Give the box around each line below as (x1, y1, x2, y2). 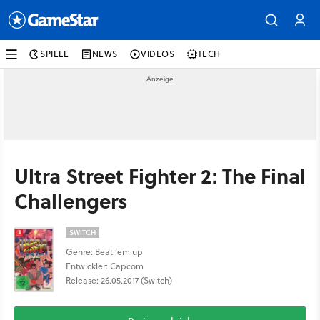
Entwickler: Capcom (66, 260, 144, 272)
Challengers (14, 186, 127, 215)
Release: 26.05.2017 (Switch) (66, 274, 172, 286)
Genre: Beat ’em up (66, 246, 143, 258)
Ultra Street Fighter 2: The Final (14, 161, 306, 190)
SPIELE (40, 48, 69, 60)
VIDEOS (141, 48, 175, 60)
